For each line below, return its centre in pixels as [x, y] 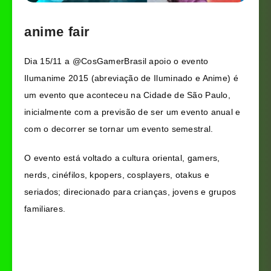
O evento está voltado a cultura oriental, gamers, [122, 158]
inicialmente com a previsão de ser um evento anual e [132, 112]
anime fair [57, 31]
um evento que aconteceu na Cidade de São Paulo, [128, 95]
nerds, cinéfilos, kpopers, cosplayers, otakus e [117, 175]
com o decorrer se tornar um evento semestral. [119, 129]
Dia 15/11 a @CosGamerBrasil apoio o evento [116, 61]
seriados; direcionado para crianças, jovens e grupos [130, 192]
